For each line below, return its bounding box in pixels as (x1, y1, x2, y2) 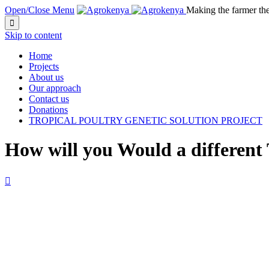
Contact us (29, 94, 69, 104)
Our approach (29, 83, 81, 93)
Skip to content (5, 30, 62, 40)
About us (29, 72, 64, 82)
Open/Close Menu (5, 5, 74, 15)
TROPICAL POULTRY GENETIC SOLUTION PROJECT (29, 115, 262, 125)
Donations (29, 104, 68, 115)
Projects (29, 61, 59, 71)
